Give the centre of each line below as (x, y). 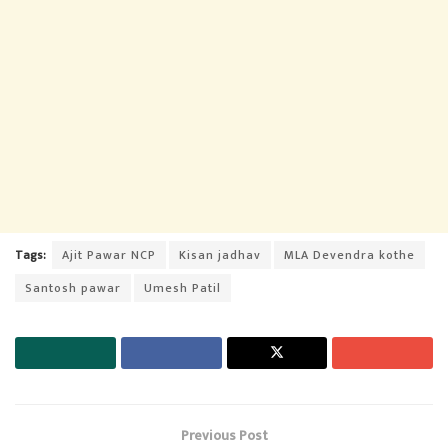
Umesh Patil (182, 287)
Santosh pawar (73, 287)
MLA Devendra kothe (349, 254)
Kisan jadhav (220, 254)
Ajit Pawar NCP (109, 254)
